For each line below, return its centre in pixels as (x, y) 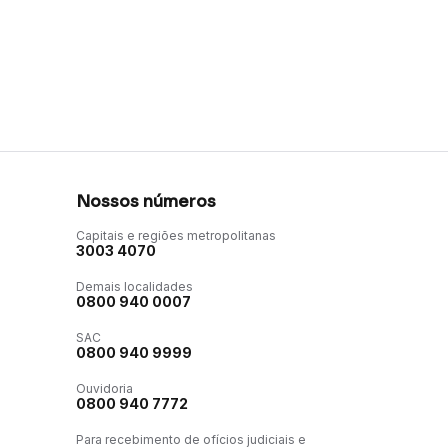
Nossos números (146, 202)
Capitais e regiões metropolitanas (176, 236)
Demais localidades (134, 287)
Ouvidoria (104, 389)
